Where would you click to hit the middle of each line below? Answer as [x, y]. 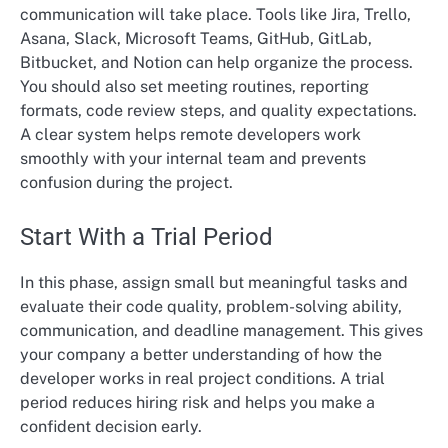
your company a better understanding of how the [201, 355]
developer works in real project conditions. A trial [202, 379]
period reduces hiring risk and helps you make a [197, 403]
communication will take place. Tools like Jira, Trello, [215, 15]
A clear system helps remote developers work [190, 135]
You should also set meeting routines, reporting [194, 87]
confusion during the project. [126, 183]
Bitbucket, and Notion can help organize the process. [216, 63]
